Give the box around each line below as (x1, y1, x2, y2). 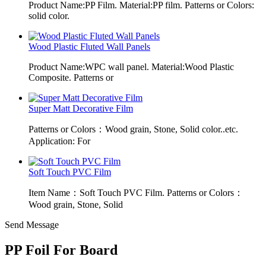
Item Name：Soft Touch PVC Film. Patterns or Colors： (28, 188, 243, 198)
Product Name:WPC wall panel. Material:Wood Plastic (28, 62, 234, 72)
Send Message (5, 220, 59, 230)
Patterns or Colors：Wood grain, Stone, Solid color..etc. (28, 124, 238, 134)
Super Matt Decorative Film (28, 103, 133, 113)
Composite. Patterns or (28, 72, 113, 83)
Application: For (28, 136, 90, 146)
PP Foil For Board (5, 242, 118, 258)
